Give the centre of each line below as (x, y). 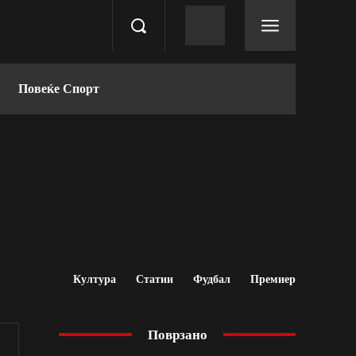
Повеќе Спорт (59, 89)
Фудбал (212, 279)
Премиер (273, 279)
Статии (155, 279)
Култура (95, 279)
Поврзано (177, 335)
